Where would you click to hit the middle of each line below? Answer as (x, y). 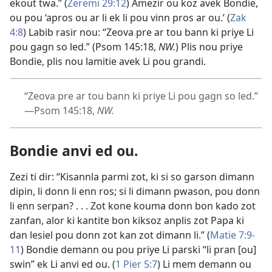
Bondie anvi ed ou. (74, 151)
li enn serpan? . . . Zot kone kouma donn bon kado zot (133, 206)
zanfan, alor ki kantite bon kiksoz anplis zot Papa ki (127, 221)
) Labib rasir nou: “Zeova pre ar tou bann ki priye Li (138, 32)
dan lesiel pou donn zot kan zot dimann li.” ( (110, 235)
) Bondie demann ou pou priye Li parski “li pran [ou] (138, 250)
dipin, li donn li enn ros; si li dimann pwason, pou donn (135, 192)
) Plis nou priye (209, 47)
